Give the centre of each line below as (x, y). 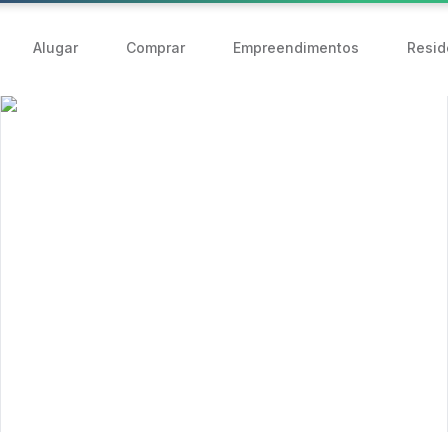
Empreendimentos (296, 47)
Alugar (55, 47)
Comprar (155, 47)
